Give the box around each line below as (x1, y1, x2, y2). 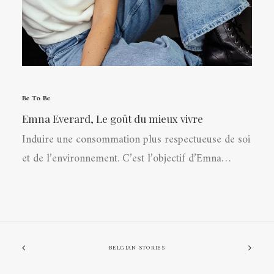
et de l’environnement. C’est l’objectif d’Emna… (22, 149, 231, 168)
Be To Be (22, 92, 50, 105)
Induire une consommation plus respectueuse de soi (22, 130, 250, 149)
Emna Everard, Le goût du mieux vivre (22, 112, 203, 125)
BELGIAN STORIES (109, 243, 165, 254)
